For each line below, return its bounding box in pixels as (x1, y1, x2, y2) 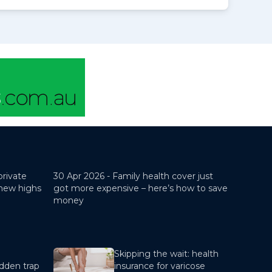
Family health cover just (112, 171, 213, 182)
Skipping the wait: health (114, 248, 219, 259)
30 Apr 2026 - (53, 171, 112, 182)
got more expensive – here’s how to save (53, 183, 228, 194)
